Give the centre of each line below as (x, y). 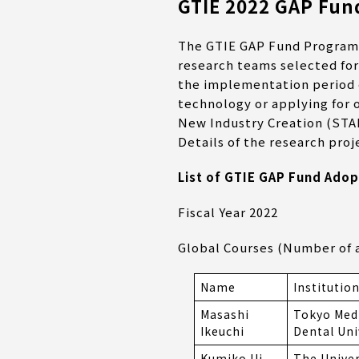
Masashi (225, 315)
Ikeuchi (222, 331)
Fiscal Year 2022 (228, 212)
